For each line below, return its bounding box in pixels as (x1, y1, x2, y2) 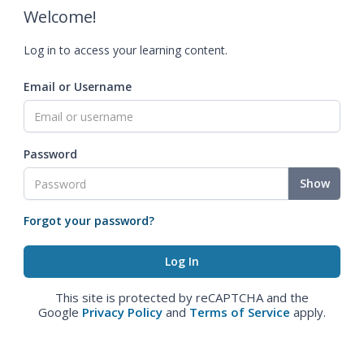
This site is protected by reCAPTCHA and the (55, 289, 309, 305)
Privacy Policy (82, 304, 162, 320)
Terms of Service (189, 304, 290, 320)
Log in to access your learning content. (24, 42, 227, 58)
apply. (290, 304, 326, 320)
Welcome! (24, 6, 97, 28)
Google (38, 304, 82, 320)
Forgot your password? (24, 213, 154, 228)
